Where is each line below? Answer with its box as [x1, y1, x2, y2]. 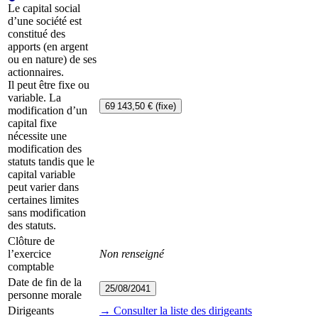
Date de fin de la [8, 276, 82, 289]
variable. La [8, 92, 61, 104]
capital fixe [8, 117, 57, 130]
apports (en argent [8, 40, 88, 53]
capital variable [8, 168, 75, 181]
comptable [8, 261, 54, 273]
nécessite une [8, 130, 67, 143]
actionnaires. [8, 66, 64, 79]
